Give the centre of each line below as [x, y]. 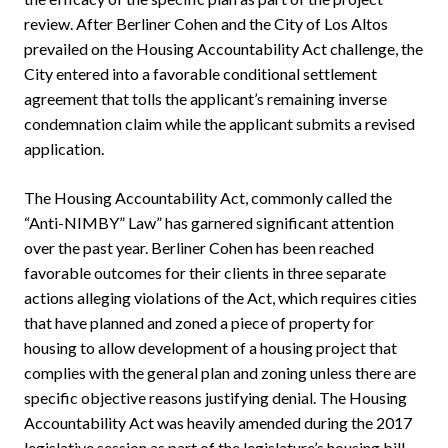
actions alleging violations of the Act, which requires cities [220, 298]
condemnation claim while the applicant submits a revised [219, 124]
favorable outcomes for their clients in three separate [205, 273]
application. [64, 149]
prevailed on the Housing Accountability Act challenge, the [223, 49]
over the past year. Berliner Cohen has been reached [199, 248]
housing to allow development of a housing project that [210, 348]
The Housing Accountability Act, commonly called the [208, 198]
